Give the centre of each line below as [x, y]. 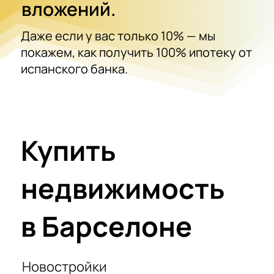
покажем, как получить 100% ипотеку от [137, 52]
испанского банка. [75, 68]
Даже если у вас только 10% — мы [118, 35]
